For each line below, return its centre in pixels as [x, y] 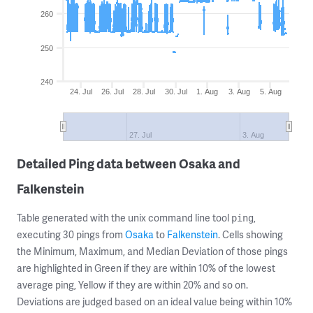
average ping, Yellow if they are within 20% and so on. [132, 285]
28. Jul [144, 92]
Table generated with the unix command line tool [124, 218]
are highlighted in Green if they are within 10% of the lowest [146, 268]
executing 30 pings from [71, 234]
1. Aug [208, 92]
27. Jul [141, 135]
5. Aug [270, 92]
